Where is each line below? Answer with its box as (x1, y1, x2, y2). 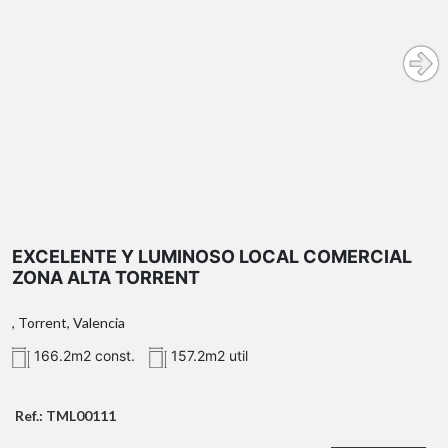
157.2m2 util (167, 347, 248, 365)
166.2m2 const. (30, 347, 135, 365)
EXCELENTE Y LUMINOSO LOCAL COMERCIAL (12, 246, 412, 268)
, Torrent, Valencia (12, 314, 125, 332)
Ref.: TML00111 (15, 407, 116, 425)
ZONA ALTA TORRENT (12, 267, 200, 289)
